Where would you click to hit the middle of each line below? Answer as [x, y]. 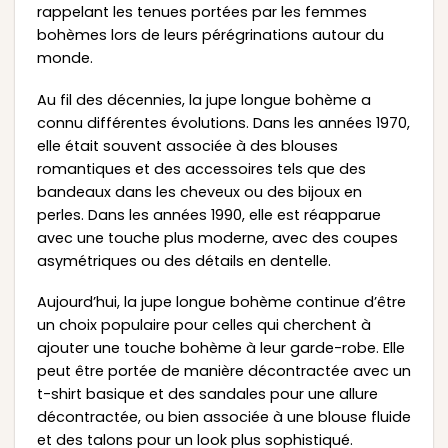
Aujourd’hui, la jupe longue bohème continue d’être [221, 302]
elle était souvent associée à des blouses [187, 145]
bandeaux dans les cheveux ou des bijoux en [199, 191]
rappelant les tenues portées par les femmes [201, 12]
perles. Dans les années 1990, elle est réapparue [208, 214]
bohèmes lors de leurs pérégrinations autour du [210, 35]
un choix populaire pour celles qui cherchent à [203, 325]
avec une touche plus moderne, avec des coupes [217, 237]
